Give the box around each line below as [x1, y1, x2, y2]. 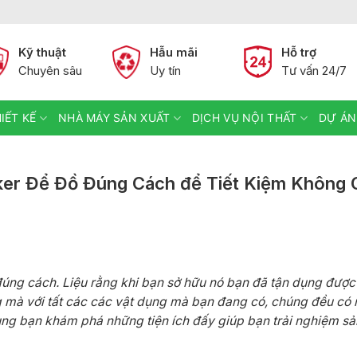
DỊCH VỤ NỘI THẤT [191, 111, 297, 124]
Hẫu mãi [150, 45, 198, 60]
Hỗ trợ [280, 45, 316, 60]
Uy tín [150, 64, 182, 78]
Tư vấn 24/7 [280, 64, 347, 78]
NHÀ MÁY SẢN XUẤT [57, 111, 171, 124]
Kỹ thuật [18, 45, 67, 60]
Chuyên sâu [18, 64, 83, 78]
